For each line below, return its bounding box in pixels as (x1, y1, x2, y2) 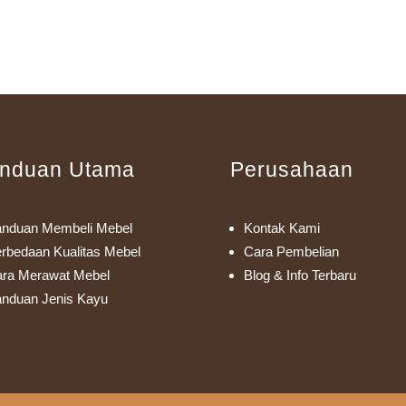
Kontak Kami (243, 219, 320, 236)
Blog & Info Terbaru (243, 266, 356, 283)
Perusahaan (229, 158, 353, 182)
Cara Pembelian (243, 243, 339, 259)
